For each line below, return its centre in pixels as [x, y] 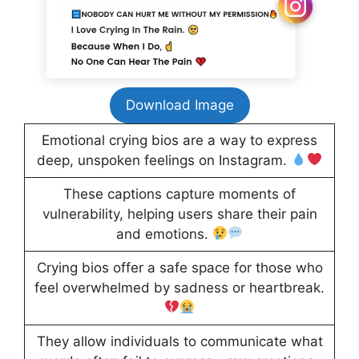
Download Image [179, 105]
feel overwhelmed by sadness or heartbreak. [179, 287]
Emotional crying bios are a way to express [179, 140]
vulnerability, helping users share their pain [179, 214]
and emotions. [164, 234]
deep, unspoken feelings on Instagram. [164, 160]
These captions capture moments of [179, 194]
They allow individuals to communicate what [179, 341]
